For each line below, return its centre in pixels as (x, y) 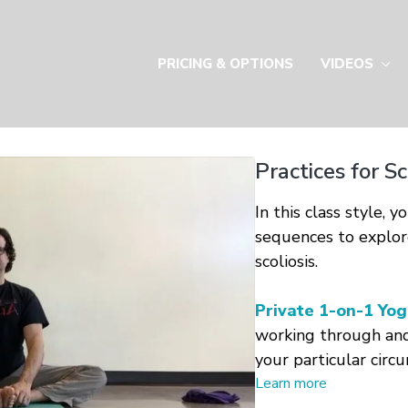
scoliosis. (286, 261)
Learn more (291, 383)
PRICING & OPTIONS (225, 64)
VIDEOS (349, 64)
